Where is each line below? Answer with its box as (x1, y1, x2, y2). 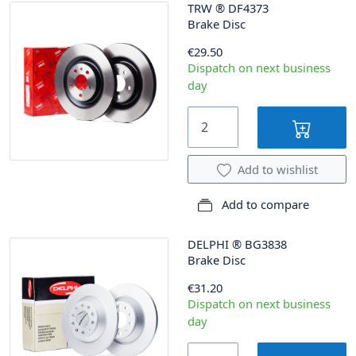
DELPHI (188, 236, 229, 253)
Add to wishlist (237, 161, 318, 178)
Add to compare (219, 196, 309, 213)
